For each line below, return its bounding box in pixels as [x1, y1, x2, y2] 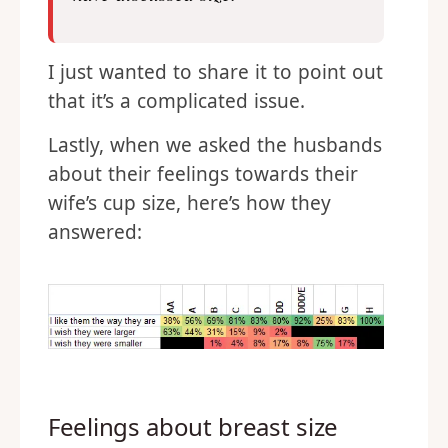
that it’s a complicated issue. [48, 88, 305, 114]
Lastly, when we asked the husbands [48, 132, 382, 158]
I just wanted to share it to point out [48, 59, 383, 85]
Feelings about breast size [48, 410, 339, 443]
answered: [48, 219, 142, 245]
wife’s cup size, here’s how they [48, 190, 331, 216]
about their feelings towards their [48, 161, 358, 187]
